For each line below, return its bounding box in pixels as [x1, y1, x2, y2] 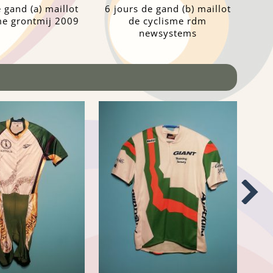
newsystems [138, 27, 197, 40]
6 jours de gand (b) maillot [104, 2, 231, 15]
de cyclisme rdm [129, 15, 207, 27]
